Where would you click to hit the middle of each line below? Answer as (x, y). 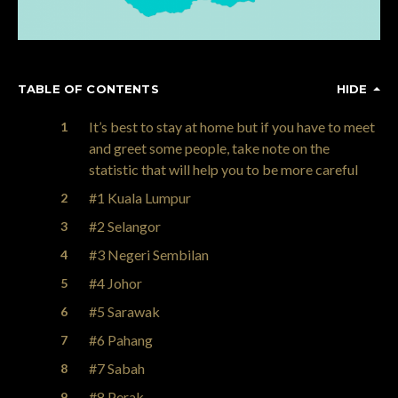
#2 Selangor (125, 226)
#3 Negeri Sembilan (149, 254)
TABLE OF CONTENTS (88, 88)
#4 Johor (115, 283)
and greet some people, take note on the (209, 147)
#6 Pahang (121, 339)
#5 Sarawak (124, 311)
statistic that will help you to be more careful (223, 169)
